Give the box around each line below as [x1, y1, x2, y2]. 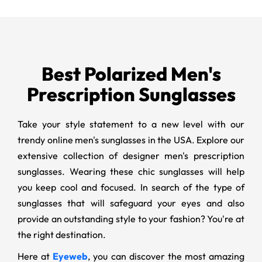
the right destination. [18, 228, 106, 240]
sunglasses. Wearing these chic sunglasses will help [18, 165, 244, 177]
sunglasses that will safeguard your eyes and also [18, 196, 244, 209]
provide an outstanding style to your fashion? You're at [18, 212, 244, 225]
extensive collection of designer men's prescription [18, 149, 244, 161]
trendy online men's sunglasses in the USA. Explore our [18, 133, 244, 146]
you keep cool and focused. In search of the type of [18, 181, 244, 193]
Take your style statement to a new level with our [18, 118, 244, 130]
